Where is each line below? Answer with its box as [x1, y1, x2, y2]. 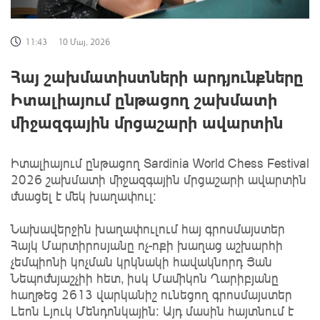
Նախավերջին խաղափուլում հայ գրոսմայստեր [11, 220, 285, 236]
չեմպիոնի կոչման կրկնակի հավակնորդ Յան [11, 253, 272, 269]
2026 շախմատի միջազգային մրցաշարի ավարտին [11, 171, 306, 187]
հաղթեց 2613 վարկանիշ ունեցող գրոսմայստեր [11, 286, 292, 302]
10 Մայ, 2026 [58, 36, 110, 47]
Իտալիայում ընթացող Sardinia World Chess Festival [11, 154, 309, 171]
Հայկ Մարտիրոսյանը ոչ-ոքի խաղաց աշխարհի [11, 236, 283, 253]
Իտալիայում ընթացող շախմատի [11, 87, 277, 110]
